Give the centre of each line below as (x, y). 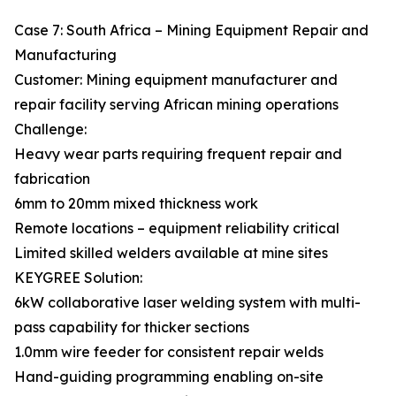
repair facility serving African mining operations (176, 104)
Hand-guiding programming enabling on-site (169, 377)
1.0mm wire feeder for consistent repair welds (169, 352)
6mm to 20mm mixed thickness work (136, 203)
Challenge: (50, 129)
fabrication (52, 179)
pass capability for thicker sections (132, 327)
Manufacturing (65, 55)
